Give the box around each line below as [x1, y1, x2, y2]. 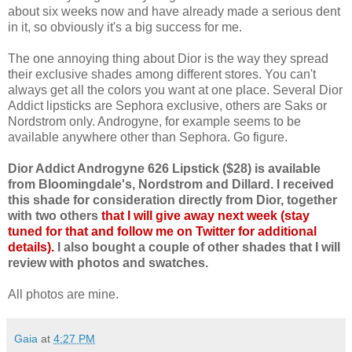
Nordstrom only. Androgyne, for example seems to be [8, 115, 301, 129]
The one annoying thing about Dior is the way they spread [8, 52, 328, 66]
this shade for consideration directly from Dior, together [8, 193, 337, 207]
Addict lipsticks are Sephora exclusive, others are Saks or [8, 99, 327, 113]
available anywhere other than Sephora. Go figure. [8, 130, 288, 145]
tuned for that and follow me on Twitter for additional [8, 225, 317, 239]
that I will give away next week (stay [101, 209, 310, 223]
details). [8, 240, 54, 255]
